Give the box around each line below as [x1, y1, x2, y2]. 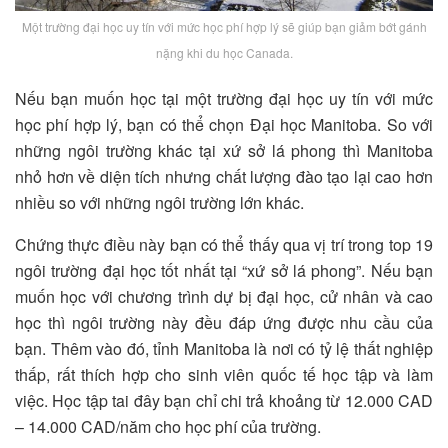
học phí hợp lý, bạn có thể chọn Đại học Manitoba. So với [15, 112, 433, 136]
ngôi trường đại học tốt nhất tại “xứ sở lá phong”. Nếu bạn [15, 258, 433, 282]
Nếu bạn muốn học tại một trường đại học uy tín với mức [15, 86, 433, 110]
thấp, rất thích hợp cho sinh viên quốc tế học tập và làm [15, 362, 433, 386]
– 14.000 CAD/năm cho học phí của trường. [15, 414, 321, 438]
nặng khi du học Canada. [155, 43, 293, 61]
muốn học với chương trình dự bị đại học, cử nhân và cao [15, 284, 433, 308]
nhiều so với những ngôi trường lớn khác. [15, 190, 304, 214]
